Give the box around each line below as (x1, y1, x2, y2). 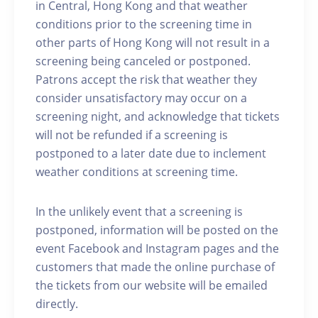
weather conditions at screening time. (35, 163, 238, 180)
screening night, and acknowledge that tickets (35, 108, 280, 124)
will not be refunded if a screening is (35, 126, 228, 143)
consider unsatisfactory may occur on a (35, 89, 247, 106)
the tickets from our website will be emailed (35, 277, 268, 293)
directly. (35, 295, 78, 312)
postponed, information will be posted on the (35, 221, 278, 238)
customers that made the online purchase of (35, 258, 275, 275)
